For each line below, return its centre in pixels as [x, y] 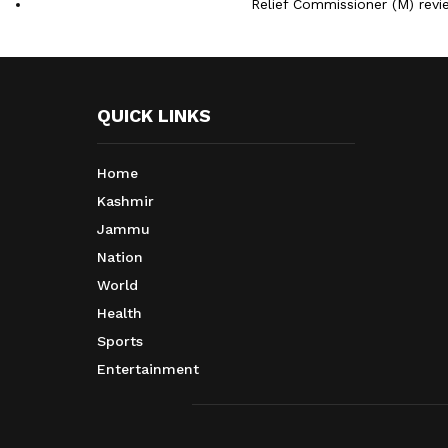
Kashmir [125, 201]
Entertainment [148, 369]
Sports [120, 341]
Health [119, 313]
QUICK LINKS [154, 116]
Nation [120, 257]
